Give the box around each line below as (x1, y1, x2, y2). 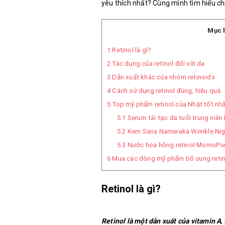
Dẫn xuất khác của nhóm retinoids (110, 73, 215, 81)
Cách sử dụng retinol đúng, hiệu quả (110, 87, 221, 95)
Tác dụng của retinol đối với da (110, 60, 205, 68)
